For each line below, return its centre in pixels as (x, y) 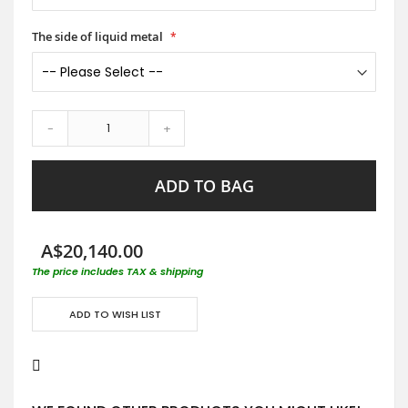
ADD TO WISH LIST (115, 314)
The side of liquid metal (97, 36)
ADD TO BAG (204, 185)
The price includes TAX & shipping (117, 271)
